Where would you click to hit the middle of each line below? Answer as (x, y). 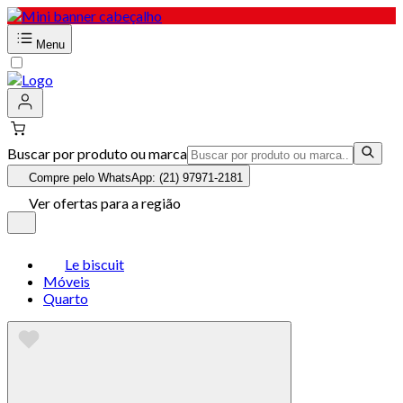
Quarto (66, 298)
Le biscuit (94, 264)
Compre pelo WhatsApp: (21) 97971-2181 (136, 178)
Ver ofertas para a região (105, 203)
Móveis (67, 281)
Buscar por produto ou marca (97, 153)
